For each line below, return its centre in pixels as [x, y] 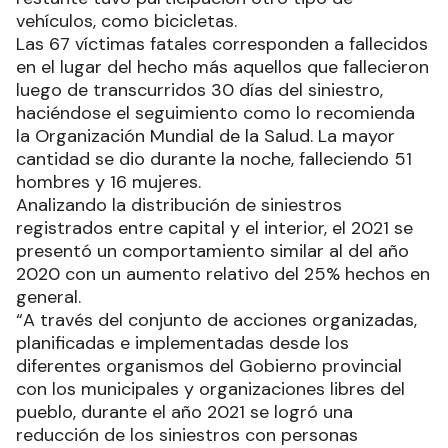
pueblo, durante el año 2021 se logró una [184, 412]
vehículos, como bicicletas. [126, 21]
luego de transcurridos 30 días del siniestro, [199, 90]
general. [48, 297]
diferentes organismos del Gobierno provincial [209, 366]
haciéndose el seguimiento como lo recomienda [215, 113]
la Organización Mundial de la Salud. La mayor [205, 136]
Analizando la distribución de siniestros [179, 205]
